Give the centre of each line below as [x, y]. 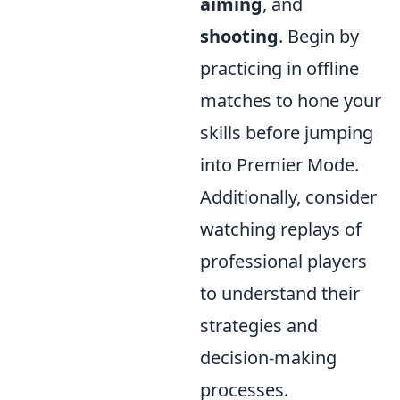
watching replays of [281, 229]
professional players [283, 262]
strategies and [259, 326]
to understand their [280, 294]
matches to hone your [291, 101]
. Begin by [319, 37]
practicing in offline [279, 69]
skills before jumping [287, 133]
